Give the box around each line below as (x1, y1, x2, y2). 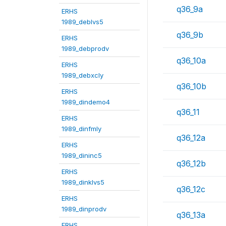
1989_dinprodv (62, 204, 106, 213)
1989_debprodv (62, 44, 109, 52)
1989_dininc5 (62, 151, 102, 159)
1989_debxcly (62, 71, 103, 79)
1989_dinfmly (62, 124, 101, 133)
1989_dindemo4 (62, 97, 110, 106)
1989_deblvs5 (62, 17, 103, 26)
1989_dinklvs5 (62, 178, 104, 186)
